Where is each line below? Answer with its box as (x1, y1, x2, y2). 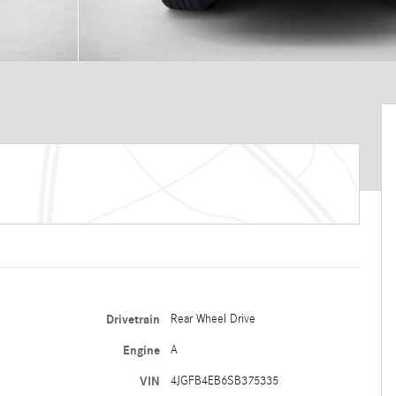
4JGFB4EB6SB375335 (170, 374, 278, 388)
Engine (122, 343, 160, 358)
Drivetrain (105, 312, 160, 327)
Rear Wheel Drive (170, 312, 255, 326)
